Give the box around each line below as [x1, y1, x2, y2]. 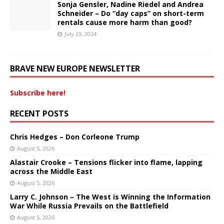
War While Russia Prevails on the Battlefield [10, 201, 168, 211]
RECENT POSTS [10, 108, 68, 119]
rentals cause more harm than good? [57, 17, 192, 27]
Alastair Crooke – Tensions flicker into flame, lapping [10, 157, 202, 167]
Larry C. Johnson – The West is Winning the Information [10, 192, 210, 202]
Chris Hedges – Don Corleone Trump [10, 132, 139, 142]
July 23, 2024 [64, 30, 96, 38]
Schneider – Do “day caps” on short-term [57, 8, 204, 18]
